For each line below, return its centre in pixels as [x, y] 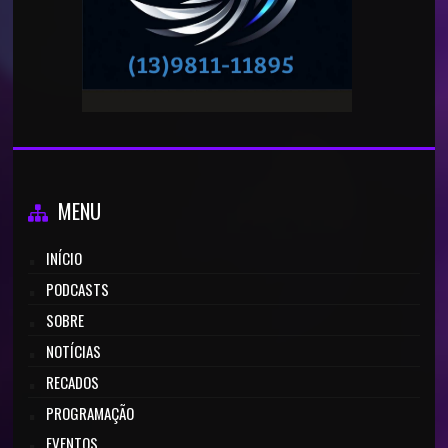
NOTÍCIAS [74, 351]
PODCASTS [78, 289]
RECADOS [73, 382]
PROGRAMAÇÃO [90, 413]
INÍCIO [64, 258]
